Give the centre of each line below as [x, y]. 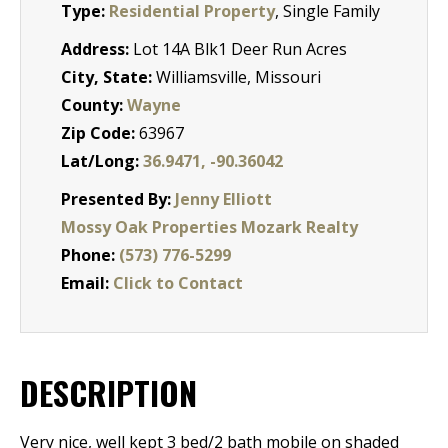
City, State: [108, 77]
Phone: [90, 255]
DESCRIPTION [108, 392]
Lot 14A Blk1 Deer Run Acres [240, 49]
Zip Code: [100, 133]
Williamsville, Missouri [238, 77]
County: [94, 105]
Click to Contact [178, 283]
